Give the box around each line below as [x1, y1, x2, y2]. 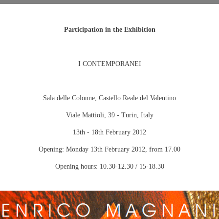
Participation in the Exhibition [64, 25, 155, 33]
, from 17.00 [145, 145, 180, 153]
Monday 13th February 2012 [66, 145, 145, 153]
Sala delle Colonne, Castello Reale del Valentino [43, 94, 176, 102]
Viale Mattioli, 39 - [66, 111, 121, 119]
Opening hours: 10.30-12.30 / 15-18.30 [55, 162, 164, 170]
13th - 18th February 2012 [73, 128, 146, 136]
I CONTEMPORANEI [78, 60, 141, 67]
